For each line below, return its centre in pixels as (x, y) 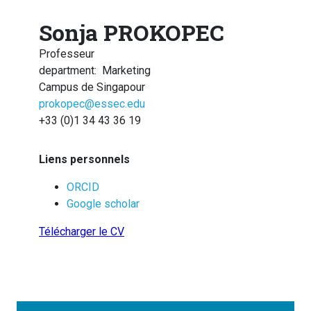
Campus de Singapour (92, 87)
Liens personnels (84, 159)
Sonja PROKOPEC (132, 32)
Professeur (67, 53)
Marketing (126, 70)
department (67, 70)
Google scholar (103, 203)
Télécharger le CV (82, 231)
